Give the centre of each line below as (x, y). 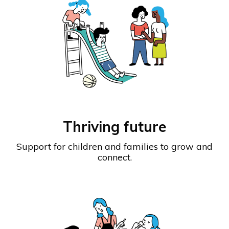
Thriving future (114, 127)
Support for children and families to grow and (114, 147)
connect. (114, 157)
